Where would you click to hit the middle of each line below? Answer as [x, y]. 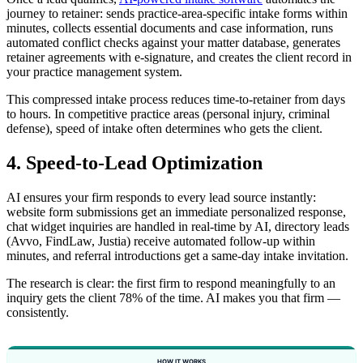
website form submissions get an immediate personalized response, [176, 212]
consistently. [38, 313]
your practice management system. [94, 72]
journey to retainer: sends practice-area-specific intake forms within [177, 14]
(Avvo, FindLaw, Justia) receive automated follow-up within [161, 241]
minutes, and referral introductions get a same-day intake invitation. [177, 256]
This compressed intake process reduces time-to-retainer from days [176, 100]
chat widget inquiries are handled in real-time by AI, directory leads [178, 227]
